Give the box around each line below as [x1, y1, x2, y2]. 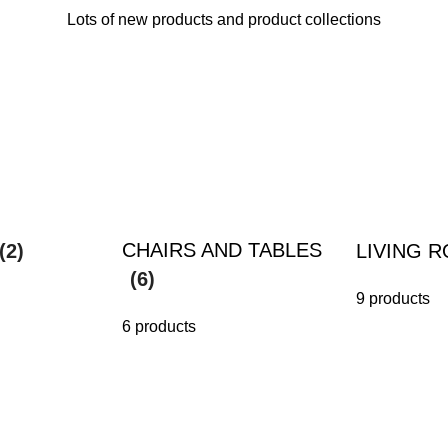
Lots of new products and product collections [67, 11, 381, 28]
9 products [356, 290, 430, 307]
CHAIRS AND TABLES [122, 239, 322, 261]
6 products [122, 318, 196, 335]
